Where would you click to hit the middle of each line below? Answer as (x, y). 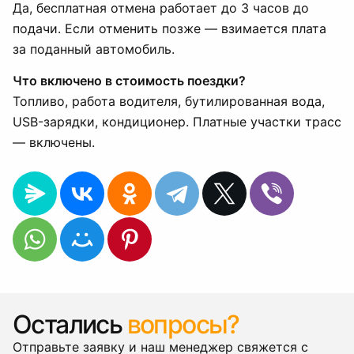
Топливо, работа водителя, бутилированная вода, (169, 101)
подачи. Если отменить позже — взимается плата (169, 28)
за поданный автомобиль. (94, 49)
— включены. (54, 142)
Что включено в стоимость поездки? (129, 81)
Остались (70, 324)
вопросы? (183, 324)
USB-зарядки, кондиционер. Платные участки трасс (177, 122)
